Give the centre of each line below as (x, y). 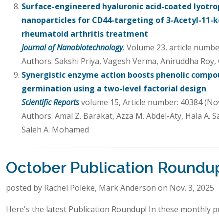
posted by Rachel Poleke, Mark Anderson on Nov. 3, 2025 (110, 187)
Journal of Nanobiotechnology (72, 47)
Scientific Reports (50, 102)
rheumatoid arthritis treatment (85, 33)
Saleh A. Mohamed (55, 129)
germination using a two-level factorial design (114, 88)
